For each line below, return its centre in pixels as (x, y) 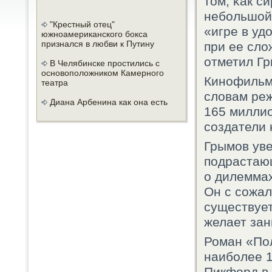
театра (55, 83)
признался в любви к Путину (98, 44)
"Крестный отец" (81, 24)
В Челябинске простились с (104, 63)
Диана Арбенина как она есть (107, 102)
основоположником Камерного (103, 73)
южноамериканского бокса (94, 34)
